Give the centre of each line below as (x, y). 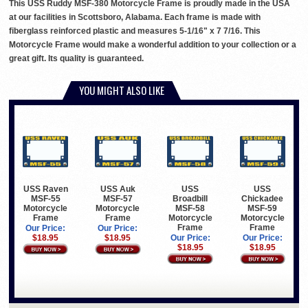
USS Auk (118, 189)
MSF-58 (190, 209)
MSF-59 (263, 209)
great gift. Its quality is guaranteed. (76, 59)
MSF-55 (45, 199)
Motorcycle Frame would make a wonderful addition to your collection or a (153, 45)
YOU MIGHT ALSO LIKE (122, 90)
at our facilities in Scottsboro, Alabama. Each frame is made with (135, 18)
